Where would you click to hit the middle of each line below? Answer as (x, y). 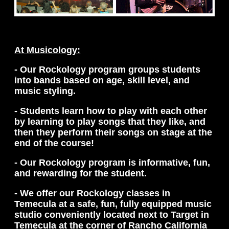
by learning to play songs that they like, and (110, 121)
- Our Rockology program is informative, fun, (112, 163)
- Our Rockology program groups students (108, 70)
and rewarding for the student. (81, 174)
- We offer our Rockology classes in (93, 193)
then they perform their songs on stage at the (113, 132)
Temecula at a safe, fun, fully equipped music (113, 204)
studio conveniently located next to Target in (112, 214)
